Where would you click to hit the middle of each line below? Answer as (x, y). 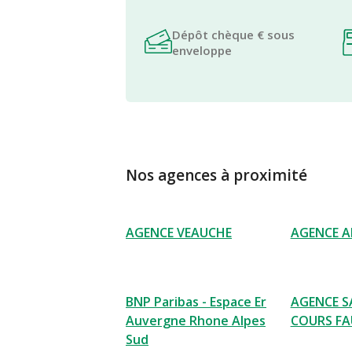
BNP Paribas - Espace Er (196, 302)
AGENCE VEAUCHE (179, 233)
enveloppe (202, 50)
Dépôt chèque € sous (233, 35)
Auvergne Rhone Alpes (196, 321)
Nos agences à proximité (216, 175)
